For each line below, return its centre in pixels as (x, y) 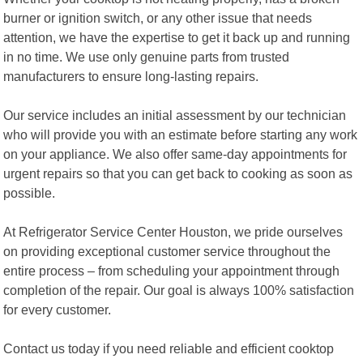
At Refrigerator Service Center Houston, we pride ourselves (173, 231)
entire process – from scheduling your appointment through (172, 270)
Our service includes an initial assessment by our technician (175, 115)
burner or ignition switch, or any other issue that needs (158, 17)
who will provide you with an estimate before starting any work (181, 134)
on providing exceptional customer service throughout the (167, 251)
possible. (30, 192)
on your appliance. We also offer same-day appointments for (175, 154)
